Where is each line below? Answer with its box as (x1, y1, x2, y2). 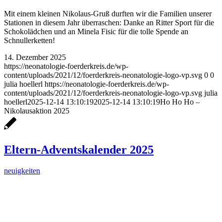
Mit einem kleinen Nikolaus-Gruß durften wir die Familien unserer (4, 9, 212, 18)
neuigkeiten (4, 166, 40, 175)
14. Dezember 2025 (4, 53, 66, 62)
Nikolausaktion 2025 (4, 107, 69, 115)
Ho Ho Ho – (160, 98, 200, 107)
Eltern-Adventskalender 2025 (4, 143, 154, 157)
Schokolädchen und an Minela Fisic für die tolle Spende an (4, 27, 188, 36)
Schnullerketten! (4, 36, 55, 45)
